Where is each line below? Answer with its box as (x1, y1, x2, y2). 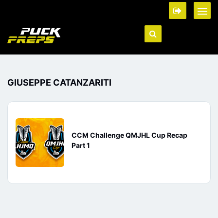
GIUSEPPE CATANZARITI (7, 77, 111, 88)
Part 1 (72, 141, 90, 149)
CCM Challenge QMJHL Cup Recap (72, 131, 187, 139)
